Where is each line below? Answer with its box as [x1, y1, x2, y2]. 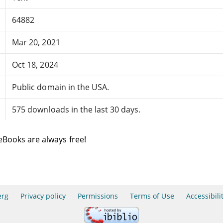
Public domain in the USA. [12, 81, 110, 93]
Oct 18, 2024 [12, 59, 58, 70]
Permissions [77, 191, 118, 201]
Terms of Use [130, 191, 174, 201]
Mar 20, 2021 [12, 36, 60, 48]
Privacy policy [20, 191, 66, 201]
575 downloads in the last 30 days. [12, 104, 141, 115]
